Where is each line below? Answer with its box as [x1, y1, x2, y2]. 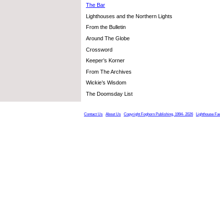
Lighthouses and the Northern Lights [86, 13, 172, 19]
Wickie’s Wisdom [86, 80, 126, 86]
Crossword [86, 46, 112, 53]
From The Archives [86, 68, 132, 75]
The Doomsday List [86, 91, 133, 97]
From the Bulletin [86, 24, 126, 30]
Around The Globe [86, 35, 130, 41]
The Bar [86, 1, 105, 8]
